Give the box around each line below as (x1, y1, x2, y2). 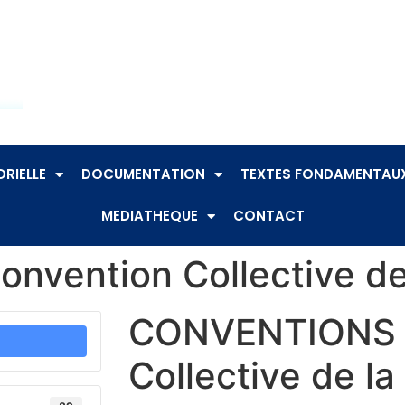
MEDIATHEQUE (100, 206, 198, 225)
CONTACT (232, 206, 305, 225)
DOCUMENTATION (80, 165, 205, 184)
